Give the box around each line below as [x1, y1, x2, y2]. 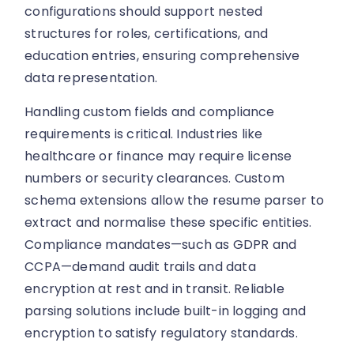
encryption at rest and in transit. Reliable [24, 279, 284, 298]
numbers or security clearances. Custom [24, 168, 284, 187]
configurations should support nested [24, 2, 263, 21]
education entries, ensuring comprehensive [24, 47, 300, 66]
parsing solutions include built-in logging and [24, 301, 307, 320]
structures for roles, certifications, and [24, 24, 269, 43]
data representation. [24, 69, 158, 88]
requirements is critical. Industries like [24, 124, 263, 143]
